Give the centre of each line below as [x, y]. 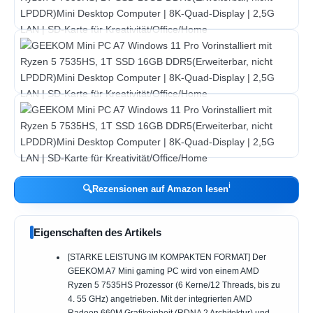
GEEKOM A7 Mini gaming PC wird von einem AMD [163, 271]
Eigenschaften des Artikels [97, 233]
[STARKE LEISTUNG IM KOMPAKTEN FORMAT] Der [167, 257]
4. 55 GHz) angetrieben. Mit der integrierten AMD [160, 299]
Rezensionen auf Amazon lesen [160, 189]
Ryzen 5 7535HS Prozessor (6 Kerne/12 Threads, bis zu [174, 285]
